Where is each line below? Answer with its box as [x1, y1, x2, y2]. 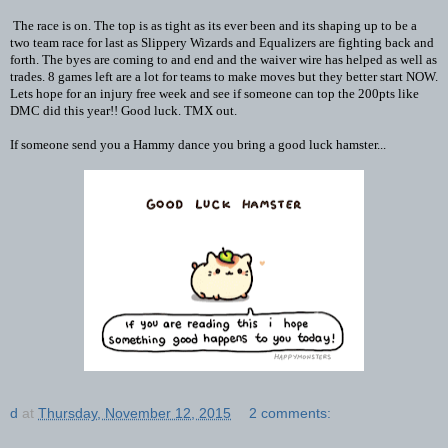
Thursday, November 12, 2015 [38, 404, 231, 421]
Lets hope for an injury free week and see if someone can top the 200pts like [10, 85, 419, 101]
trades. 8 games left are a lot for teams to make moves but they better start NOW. [10, 68, 438, 84]
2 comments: [249, 404, 332, 421]
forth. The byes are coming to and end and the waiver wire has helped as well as [10, 51, 437, 67]
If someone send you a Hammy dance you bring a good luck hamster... [10, 136, 386, 152]
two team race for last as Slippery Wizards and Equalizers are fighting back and [10, 34, 434, 50]
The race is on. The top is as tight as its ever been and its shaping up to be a [10, 17, 417, 33]
